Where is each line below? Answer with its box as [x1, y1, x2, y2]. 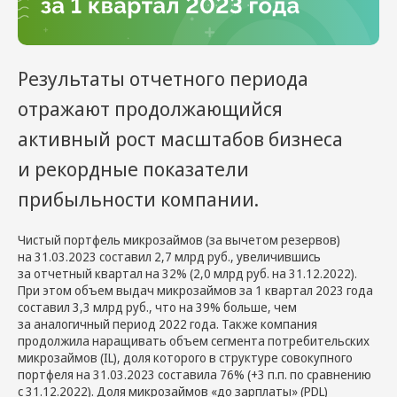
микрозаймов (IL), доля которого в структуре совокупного [18, 348, 353, 366]
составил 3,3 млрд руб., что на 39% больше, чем [18, 298, 297, 315]
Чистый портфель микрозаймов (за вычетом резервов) [18, 230, 340, 248]
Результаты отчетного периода [18, 64, 308, 91]
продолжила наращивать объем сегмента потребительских [18, 331, 370, 349]
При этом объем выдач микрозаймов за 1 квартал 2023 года [18, 281, 373, 299]
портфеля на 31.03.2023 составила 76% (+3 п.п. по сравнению [18, 365, 371, 383]
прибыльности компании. [18, 184, 259, 212]
